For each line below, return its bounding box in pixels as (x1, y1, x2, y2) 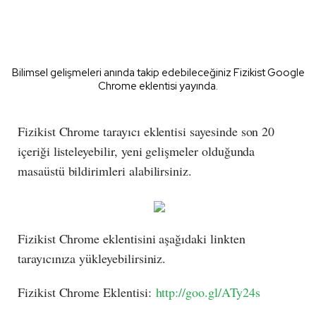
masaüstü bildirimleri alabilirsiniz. (18, 162, 193, 179)
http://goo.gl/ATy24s (155, 284, 260, 300)
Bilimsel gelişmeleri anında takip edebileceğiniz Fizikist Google (11, 66, 305, 80)
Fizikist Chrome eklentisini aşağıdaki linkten (18, 230, 245, 247)
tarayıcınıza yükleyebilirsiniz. (18, 250, 166, 267)
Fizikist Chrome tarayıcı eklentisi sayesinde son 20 (18, 123, 275, 140)
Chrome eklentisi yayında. (98, 79, 218, 93)
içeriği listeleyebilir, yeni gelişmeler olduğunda (18, 142, 255, 159)
